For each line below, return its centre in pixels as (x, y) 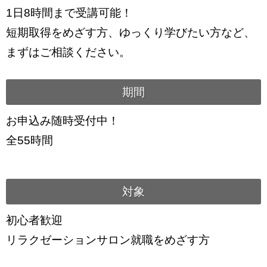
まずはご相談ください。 (68, 52)
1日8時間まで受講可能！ (69, 13)
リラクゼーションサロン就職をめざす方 (108, 240)
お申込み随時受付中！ (63, 121)
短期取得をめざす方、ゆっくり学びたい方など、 (131, 33)
